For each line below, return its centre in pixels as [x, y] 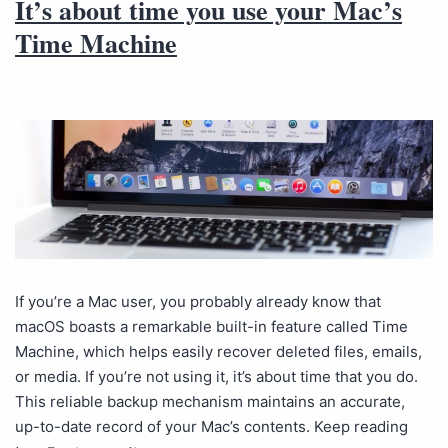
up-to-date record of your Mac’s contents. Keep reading [211, 426]
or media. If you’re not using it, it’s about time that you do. [216, 376]
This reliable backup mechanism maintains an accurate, [210, 401]
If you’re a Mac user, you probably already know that [198, 301]
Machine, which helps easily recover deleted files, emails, [218, 351]
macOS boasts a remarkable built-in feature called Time [211, 326]
